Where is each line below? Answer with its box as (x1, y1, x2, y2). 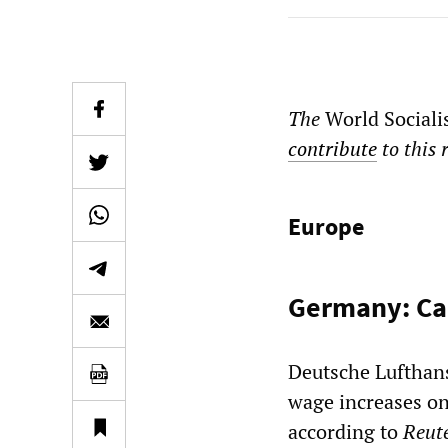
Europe (288, 211, 364, 242)
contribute (288, 135, 377, 162)
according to (288, 418, 403, 445)
